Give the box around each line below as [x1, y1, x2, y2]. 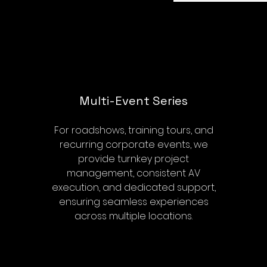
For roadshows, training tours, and [54, 123, 213, 137]
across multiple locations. [74, 209, 193, 223]
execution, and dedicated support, [51, 181, 216, 194]
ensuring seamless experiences [58, 195, 209, 209]
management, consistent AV [67, 166, 200, 180]
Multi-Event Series [79, 93, 188, 108]
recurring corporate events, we [59, 138, 208, 151]
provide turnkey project [78, 152, 189, 166]
